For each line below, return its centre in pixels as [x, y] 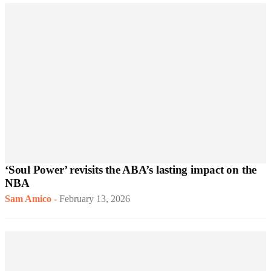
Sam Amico [28, 199]
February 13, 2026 [95, 199]
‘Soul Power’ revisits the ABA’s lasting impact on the [131, 170]
